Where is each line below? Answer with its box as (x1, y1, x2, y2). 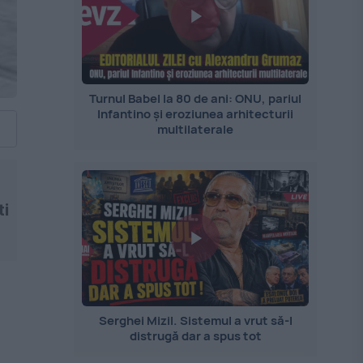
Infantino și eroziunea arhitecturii (97, 105, 294, 122)
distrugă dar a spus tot (129, 327, 262, 345)
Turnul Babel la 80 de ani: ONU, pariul (89, 90, 302, 107)
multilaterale (157, 121, 234, 138)
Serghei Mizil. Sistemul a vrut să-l (98, 312, 293, 330)
